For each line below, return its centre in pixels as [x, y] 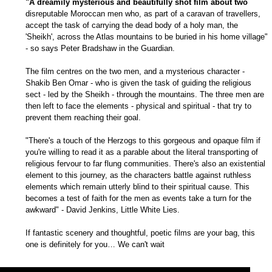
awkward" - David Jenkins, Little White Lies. [103, 209]
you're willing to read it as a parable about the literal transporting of [142, 152]
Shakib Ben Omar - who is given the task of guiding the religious [138, 83]
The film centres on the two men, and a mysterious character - [135, 71]
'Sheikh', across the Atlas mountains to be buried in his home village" [147, 36]
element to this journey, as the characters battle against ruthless [138, 175]
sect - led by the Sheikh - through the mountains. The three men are [145, 94]
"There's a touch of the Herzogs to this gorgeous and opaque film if [143, 140]
